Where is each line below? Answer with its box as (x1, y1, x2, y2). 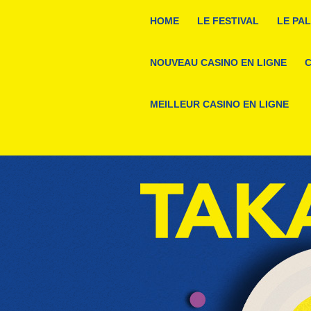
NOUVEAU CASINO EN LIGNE (150, 57, 287, 68)
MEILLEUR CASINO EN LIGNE (150, 99, 289, 110)
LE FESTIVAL (197, 15, 259, 26)
